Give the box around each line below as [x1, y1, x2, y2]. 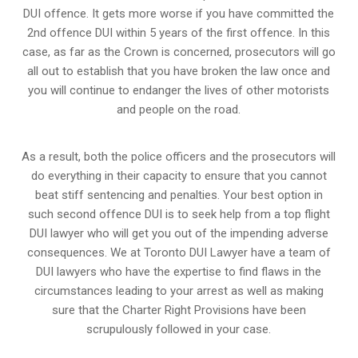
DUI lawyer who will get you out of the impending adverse [29, 225, 328, 241]
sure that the [51, 302, 122, 317]
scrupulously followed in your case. [86, 321, 272, 336]
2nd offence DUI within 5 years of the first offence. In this [27, 25, 331, 40]
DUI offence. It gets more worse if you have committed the [23, 6, 335, 21]
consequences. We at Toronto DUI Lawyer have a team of [26, 245, 331, 260]
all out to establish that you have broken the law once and [27, 63, 331, 78]
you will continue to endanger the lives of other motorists [28, 82, 330, 97]
